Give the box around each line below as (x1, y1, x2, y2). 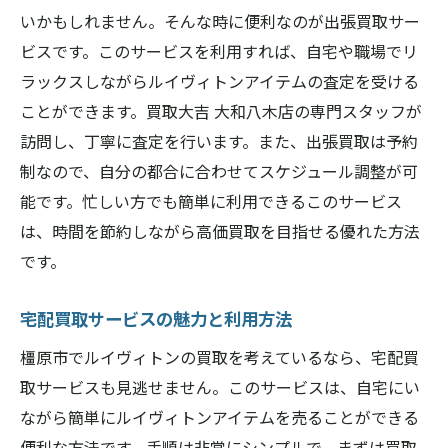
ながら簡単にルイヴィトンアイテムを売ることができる (20, 405, 419, 429)
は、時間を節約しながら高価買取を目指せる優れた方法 (20, 219, 420, 243)
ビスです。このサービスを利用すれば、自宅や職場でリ (20, 39, 418, 63)
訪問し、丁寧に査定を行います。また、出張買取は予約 (20, 129, 418, 153)
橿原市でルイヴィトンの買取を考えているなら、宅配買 (20, 345, 419, 369)
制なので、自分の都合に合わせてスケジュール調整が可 (20, 159, 418, 183)
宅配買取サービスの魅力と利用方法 (20, 306, 292, 331)
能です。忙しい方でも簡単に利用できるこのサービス (20, 189, 402, 213)
